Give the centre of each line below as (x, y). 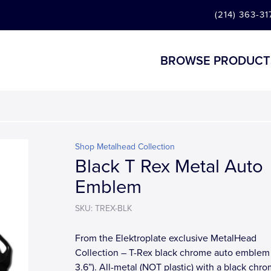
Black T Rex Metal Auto (169, 167)
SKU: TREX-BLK (103, 208)
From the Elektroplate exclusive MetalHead (166, 238)
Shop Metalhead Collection (125, 147)
